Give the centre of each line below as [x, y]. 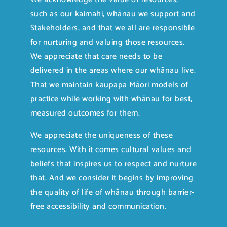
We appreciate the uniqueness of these [102, 135]
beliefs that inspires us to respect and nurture [113, 164]
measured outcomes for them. [85, 113]
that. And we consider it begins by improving [112, 178]
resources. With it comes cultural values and [111, 149]
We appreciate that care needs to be [96, 56]
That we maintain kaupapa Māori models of [109, 85]
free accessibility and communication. [98, 206]
